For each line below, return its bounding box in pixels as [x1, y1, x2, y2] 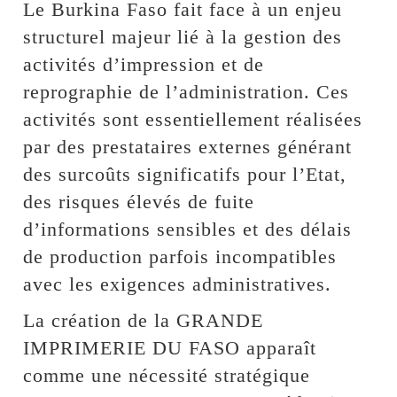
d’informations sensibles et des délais [23, 217, 353, 240]
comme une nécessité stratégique [23, 363, 311, 386]
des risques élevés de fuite [23, 190, 255, 213]
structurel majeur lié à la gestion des [23, 25, 343, 48]
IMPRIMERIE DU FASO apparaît [23, 336, 317, 359]
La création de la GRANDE [23, 308, 264, 331]
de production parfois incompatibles [23, 245, 338, 268]
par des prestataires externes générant [23, 135, 353, 158]
